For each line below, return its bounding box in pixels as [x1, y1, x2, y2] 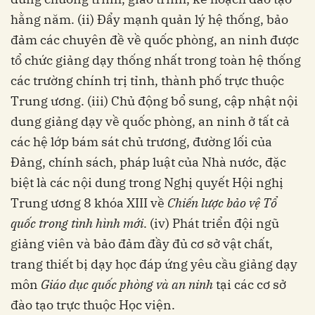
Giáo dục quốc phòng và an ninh [41, 276, 213, 293]
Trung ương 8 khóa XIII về [11, 195, 167, 212]
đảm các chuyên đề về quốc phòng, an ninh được [11, 32, 299, 49]
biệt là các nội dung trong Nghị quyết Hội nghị [11, 174, 283, 191]
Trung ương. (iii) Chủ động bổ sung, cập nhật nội [11, 93, 298, 110]
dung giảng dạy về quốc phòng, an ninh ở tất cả [11, 113, 290, 130]
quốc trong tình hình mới [11, 215, 143, 232]
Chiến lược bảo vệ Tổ [167, 195, 277, 212]
